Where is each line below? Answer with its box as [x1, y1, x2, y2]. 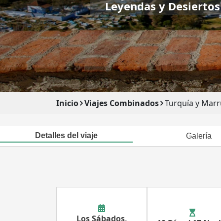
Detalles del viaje [35, 131, 98, 140]
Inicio [56, 98, 78, 109]
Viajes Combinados [84, 98, 159, 109]
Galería [186, 132, 212, 140]
